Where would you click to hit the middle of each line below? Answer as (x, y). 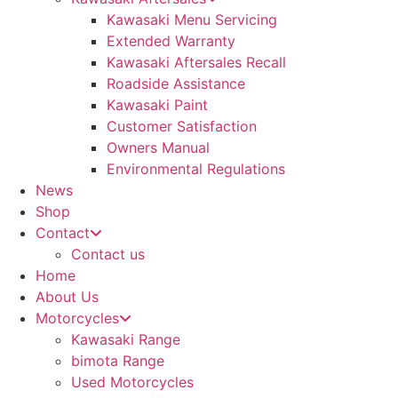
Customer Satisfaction (182, 126)
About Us (67, 297)
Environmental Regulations (196, 169)
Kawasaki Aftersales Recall (196, 62)
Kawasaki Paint (157, 105)
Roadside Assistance (176, 84)
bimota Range (118, 361)
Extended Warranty (171, 41)
